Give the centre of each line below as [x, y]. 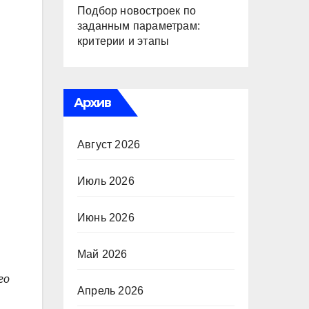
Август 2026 [109, 144]
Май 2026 [102, 254]
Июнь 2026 [106, 218]
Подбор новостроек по [137, 11]
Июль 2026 [106, 181]
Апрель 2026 [111, 291]
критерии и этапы [123, 41]
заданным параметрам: [139, 26]
